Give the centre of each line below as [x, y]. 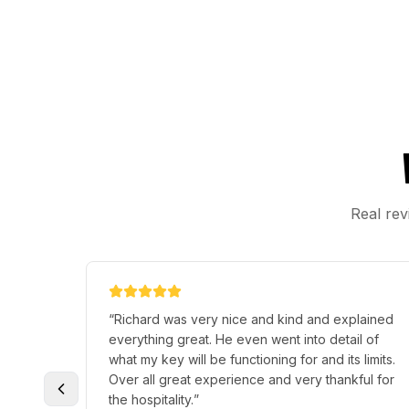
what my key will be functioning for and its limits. [252, 359]
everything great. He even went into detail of [244, 339]
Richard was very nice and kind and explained [254, 319]
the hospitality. [151, 399]
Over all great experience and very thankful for [252, 379]
